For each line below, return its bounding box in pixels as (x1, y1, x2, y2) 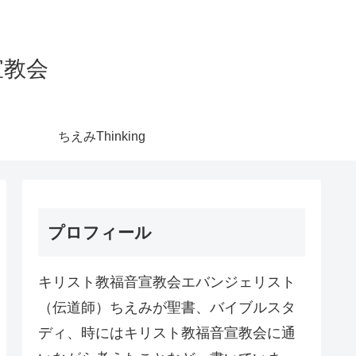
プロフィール (48, 222, 152, 242)
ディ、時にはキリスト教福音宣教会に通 (38, 324, 296, 341)
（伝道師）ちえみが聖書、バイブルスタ (38, 299, 296, 315)
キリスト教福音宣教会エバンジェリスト (38, 273, 296, 290)
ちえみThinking (58, 129, 145, 143)
